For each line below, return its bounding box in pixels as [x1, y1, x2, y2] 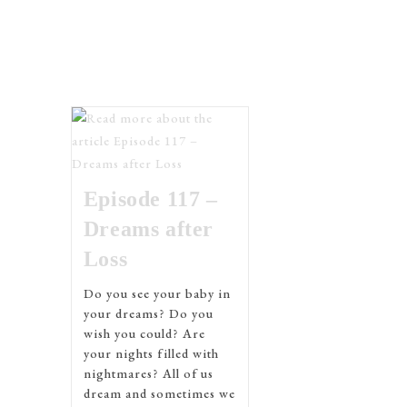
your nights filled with [83, 345, 219, 362]
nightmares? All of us [83, 365, 213, 382]
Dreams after [83, 217, 213, 241]
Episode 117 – [83, 187, 218, 211]
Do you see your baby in [83, 285, 231, 302]
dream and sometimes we [83, 385, 235, 402]
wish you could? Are [83, 325, 205, 342]
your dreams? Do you [83, 305, 213, 322]
